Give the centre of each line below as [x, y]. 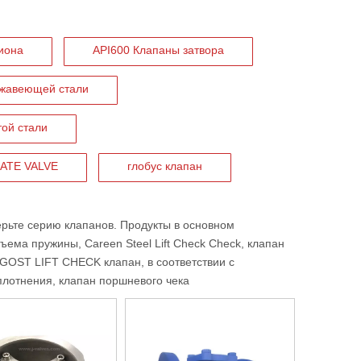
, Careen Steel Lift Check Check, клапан [181, 243]
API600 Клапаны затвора [158, 50]
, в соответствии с [188, 262]
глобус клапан [165, 166]
